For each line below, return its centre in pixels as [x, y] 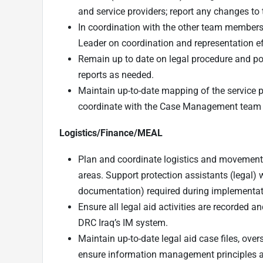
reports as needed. [116, 75]
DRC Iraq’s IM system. [123, 222]
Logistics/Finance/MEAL [111, 133]
